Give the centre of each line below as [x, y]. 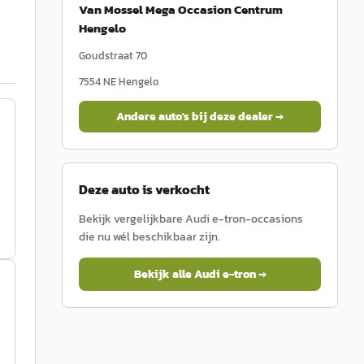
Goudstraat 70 [113, 56]
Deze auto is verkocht [144, 189]
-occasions [274, 219]
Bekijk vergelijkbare [132, 219]
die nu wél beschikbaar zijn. [149, 237]
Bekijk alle [164, 274]
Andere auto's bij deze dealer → [200, 117]
